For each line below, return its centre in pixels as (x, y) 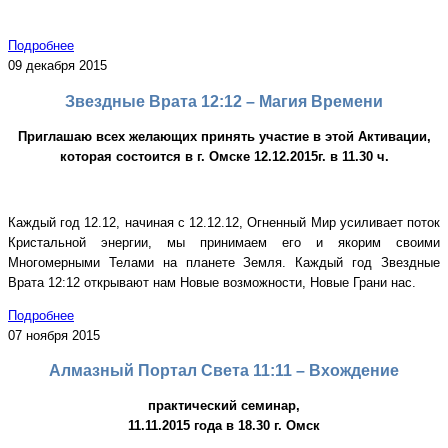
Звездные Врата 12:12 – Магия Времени (224, 101)
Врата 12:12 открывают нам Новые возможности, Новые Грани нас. (212, 282)
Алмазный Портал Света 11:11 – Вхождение (224, 371)
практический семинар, (224, 406)
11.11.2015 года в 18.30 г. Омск (224, 426)
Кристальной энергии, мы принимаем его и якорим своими (224, 242)
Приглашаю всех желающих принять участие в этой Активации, (224, 136)
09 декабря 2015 (57, 66)
